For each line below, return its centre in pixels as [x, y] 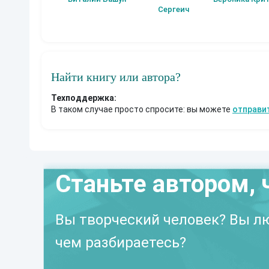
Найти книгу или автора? [116, 77]
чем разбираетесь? [121, 242]
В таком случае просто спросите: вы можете [142, 109]
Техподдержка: [84, 98]
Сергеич [174, 9]
